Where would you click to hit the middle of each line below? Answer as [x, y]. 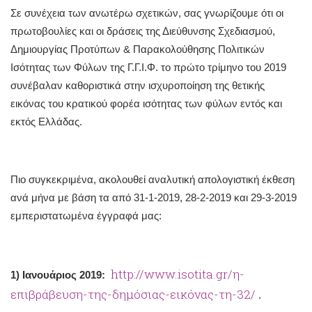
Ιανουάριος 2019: [65, 275]
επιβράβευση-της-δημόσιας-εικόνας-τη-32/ [133, 295]
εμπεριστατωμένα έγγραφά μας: [86, 215]
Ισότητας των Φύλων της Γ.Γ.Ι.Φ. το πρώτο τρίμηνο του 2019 [148, 68]
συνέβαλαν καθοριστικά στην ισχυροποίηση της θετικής [138, 86]
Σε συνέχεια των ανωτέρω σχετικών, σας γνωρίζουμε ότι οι [147, 13]
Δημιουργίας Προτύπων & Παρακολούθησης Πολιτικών [138, 49]
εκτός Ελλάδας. [46, 122]
